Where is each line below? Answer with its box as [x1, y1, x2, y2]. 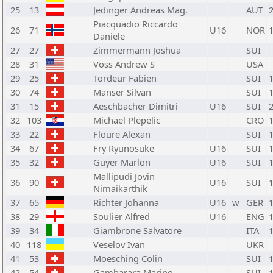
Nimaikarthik [93, 182, 147, 194]
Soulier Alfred [93, 210, 150, 222]
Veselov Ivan [93, 238, 145, 250]
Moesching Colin [93, 252, 163, 264]
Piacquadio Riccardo [93, 18, 178, 30]
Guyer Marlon [93, 156, 151, 168]
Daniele [93, 30, 125, 42]
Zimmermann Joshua [93, 44, 181, 56]
